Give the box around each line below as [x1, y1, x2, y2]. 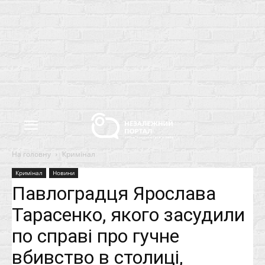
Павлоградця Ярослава [12, 182, 216, 205]
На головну [12, 149, 51, 159]
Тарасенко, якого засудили [12, 203, 245, 226]
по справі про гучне [12, 225, 179, 247]
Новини [53, 169, 75, 177]
